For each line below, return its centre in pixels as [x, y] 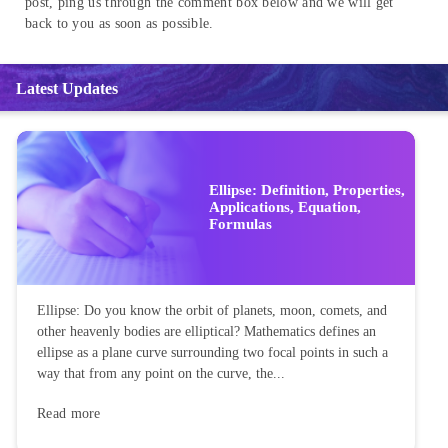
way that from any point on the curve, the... [161, 373]
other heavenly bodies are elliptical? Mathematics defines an [206, 331]
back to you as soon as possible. [119, 24]
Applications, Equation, [285, 207]
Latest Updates [67, 89]
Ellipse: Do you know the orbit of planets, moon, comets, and [212, 310]
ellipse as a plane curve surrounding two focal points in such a [212, 352]
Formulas [240, 224]
